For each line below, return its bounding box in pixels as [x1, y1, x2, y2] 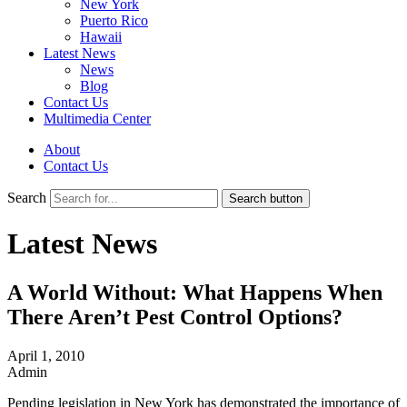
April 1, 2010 [7, 347, 84, 363]
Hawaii [80, 29, 122, 45]
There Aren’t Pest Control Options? [7, 304, 342, 329]
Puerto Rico [80, 13, 148, 28]
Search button [229, 192, 303, 205]
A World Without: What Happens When [7, 280, 382, 304]
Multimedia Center [44, 111, 151, 126]
